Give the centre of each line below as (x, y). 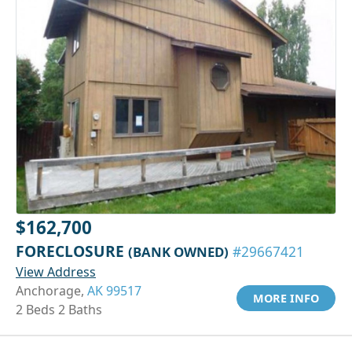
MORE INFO (286, 298)
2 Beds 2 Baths (59, 309)
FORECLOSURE (72, 251)
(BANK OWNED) (178, 251)
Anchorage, (51, 290)
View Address (56, 271)
